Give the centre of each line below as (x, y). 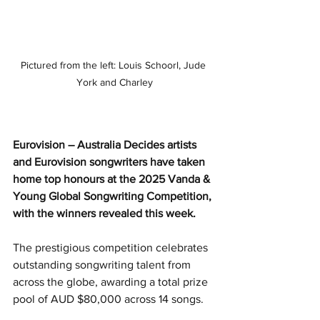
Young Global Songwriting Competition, (114, 196)
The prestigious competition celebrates (112, 248)
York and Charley (114, 82)
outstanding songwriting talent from (103, 265)
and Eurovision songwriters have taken (110, 162)
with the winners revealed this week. (104, 214)
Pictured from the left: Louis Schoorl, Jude (114, 65)
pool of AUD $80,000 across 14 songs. (108, 299)
